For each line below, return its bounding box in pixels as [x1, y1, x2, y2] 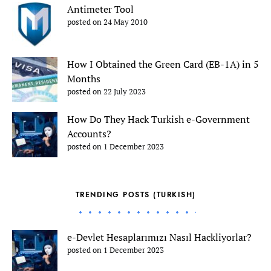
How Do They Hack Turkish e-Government [67, 113, 250, 126]
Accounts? [67, 127, 111, 140]
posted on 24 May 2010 [67, 17, 148, 27]
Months [67, 72, 100, 85]
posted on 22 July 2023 [67, 87, 146, 97]
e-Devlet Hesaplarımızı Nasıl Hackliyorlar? [67, 230, 252, 244]
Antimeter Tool [67, 2, 134, 16]
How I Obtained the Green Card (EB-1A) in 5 [67, 57, 259, 71]
